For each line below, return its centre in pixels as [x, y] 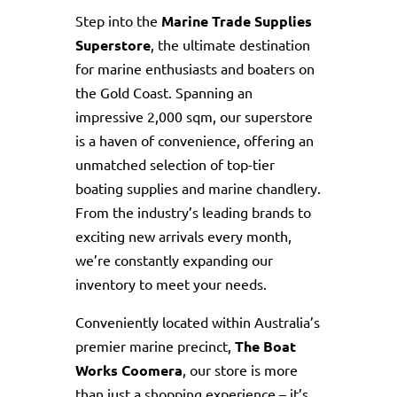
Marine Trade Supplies [236, 21]
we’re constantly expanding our [174, 260]
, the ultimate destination [230, 44]
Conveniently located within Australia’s [197, 322]
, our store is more [240, 370]
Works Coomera [128, 370]
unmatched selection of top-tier [175, 164]
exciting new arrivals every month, [183, 236]
